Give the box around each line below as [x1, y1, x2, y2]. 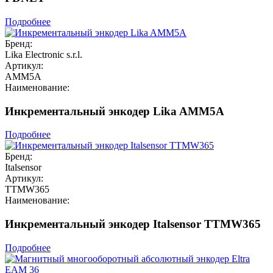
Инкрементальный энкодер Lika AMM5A [5, 104, 224, 118]
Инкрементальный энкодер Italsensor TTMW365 [5, 218, 261, 230]
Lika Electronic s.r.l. [5, 49, 82, 60]
